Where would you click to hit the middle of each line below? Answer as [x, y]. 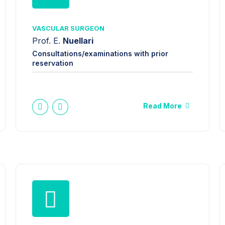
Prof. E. [47, 41]
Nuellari [78, 41]
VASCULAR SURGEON [68, 28]
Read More [163, 105]
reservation [52, 63]
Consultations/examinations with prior [100, 53]
